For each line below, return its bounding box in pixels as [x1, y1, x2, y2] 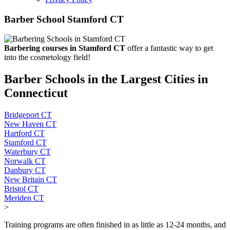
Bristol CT [4, 184, 39, 194]
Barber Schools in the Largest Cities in [4, 72, 208, 86]
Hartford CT [4, 129, 45, 138]
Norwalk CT [4, 157, 46, 166]
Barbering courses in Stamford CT [4, 44, 125, 53]
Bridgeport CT [4, 110, 52, 120]
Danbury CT [4, 166, 46, 175]
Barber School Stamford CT [4, 13, 124, 25]
